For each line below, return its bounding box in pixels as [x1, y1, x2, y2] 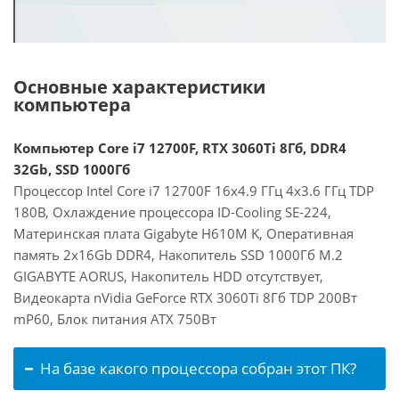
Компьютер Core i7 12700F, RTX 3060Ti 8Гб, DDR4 [13, 139, 346, 157]
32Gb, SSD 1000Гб [13, 160, 130, 178]
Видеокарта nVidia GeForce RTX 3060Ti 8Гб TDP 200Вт [13, 289, 357, 306]
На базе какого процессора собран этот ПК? [40, 358, 356, 379]
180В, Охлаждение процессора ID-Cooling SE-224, [13, 203, 331, 221]
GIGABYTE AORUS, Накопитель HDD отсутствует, [13, 267, 323, 285]
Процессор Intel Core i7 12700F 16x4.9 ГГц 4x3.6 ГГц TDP [13, 182, 374, 199]
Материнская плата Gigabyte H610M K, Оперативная [13, 224, 354, 242]
